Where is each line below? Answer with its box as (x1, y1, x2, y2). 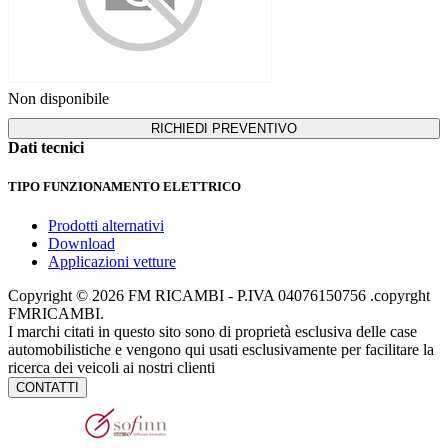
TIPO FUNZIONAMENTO (8, 179, 160, 195)
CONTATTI (16, 380, 79, 396)
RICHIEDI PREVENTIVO (151, 121, 297, 137)
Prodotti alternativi (48, 217, 164, 235)
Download (48, 235, 115, 253)
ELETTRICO (160, 179, 241, 195)
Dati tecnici (8, 139, 84, 157)
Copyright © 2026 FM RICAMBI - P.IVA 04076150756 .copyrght (8, 287, 430, 305)
